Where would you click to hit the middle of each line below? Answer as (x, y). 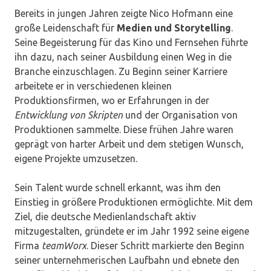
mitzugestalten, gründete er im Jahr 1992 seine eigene (132, 231)
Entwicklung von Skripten (69, 115)
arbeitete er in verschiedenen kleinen (93, 86)
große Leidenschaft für (66, 28)
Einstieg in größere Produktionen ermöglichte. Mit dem (134, 202)
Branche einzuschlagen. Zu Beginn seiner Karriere (121, 72)
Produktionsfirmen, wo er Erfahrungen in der (112, 101)
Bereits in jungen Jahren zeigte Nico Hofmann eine (124, 14)
